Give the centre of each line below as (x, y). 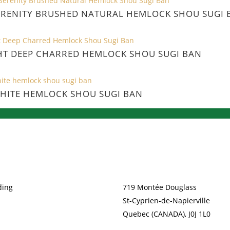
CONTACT (139, 160)
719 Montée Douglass (160, 187)
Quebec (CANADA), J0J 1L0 (167, 214)
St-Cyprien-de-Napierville (166, 200)
